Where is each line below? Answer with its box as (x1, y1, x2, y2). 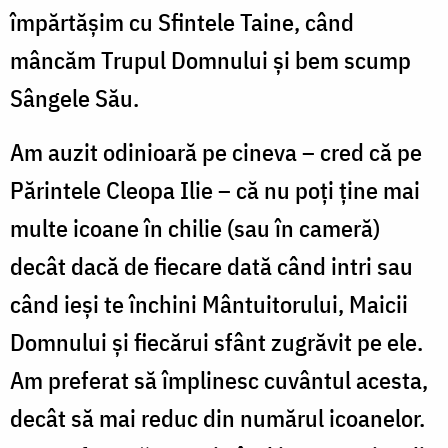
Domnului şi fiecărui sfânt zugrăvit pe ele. (10, 325, 423, 358)
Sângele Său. (10, 81, 139, 114)
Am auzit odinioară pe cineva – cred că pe (10, 135, 422, 168)
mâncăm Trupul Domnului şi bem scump (10, 43, 411, 76)
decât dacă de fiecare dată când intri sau (10, 249, 413, 282)
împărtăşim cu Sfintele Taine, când (10, 5, 354, 38)
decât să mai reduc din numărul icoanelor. (10, 401, 425, 434)
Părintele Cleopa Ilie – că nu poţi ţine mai (10, 173, 420, 206)
